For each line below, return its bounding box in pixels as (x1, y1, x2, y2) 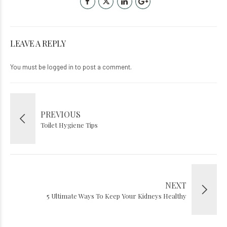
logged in (47, 63, 73, 71)
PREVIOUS (41, 109, 81, 120)
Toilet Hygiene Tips (41, 121, 98, 130)
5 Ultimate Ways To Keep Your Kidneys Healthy (47, 192, 186, 201)
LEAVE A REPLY (10, 38, 66, 49)
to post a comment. (73, 63, 132, 71)
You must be (10, 63, 47, 71)
